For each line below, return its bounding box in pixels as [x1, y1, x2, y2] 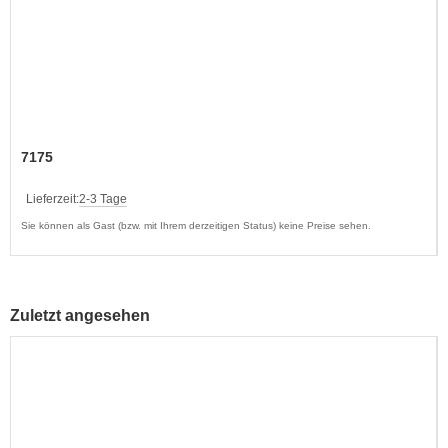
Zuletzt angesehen [10, 306, 150, 324]
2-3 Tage [79, 191, 127, 206]
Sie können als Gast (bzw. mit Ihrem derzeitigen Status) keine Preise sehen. [21, 219, 371, 231]
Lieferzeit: [26, 191, 79, 206]
